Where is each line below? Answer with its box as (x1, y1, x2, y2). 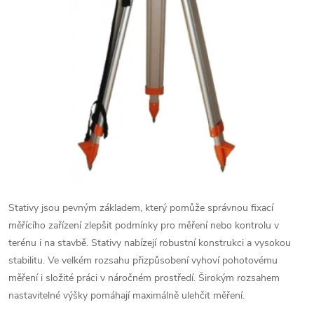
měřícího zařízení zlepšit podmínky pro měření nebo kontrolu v (8, 219, 279, 232)
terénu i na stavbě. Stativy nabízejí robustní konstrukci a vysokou (8, 236, 291, 250)
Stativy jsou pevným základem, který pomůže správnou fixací (8, 201, 273, 214)
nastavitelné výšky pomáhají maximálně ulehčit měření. (8, 289, 245, 302)
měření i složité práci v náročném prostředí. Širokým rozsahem (8, 271, 280, 285)
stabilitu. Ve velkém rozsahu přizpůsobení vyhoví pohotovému (8, 254, 278, 267)
